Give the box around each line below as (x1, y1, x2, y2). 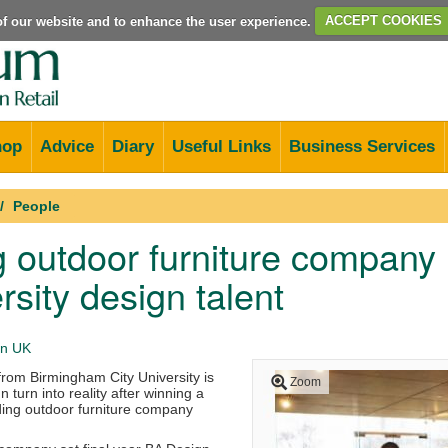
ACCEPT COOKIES (325, 13, 442, 28)
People (13, 197, 60, 214)
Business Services (289, 136, 435, 156)
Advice (40, 136, 94, 156)
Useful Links (172, 136, 271, 156)
